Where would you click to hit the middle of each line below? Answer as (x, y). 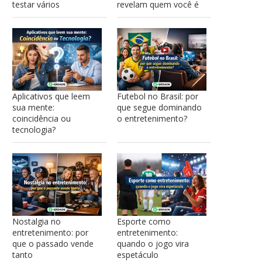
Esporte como (144, 221)
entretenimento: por (50, 232)
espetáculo (137, 254)
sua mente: (33, 108)
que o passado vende (53, 243)
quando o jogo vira (153, 243)
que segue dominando (159, 108)
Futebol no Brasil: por (157, 96)
